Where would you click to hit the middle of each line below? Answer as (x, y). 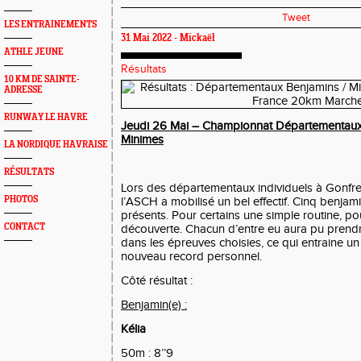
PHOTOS (21, 199)
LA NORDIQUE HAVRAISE (56, 145)
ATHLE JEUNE (34, 52)
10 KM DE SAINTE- (42, 79)
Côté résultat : (157, 281)
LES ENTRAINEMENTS (50, 25)
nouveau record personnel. (191, 257)
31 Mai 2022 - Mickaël (168, 39)
